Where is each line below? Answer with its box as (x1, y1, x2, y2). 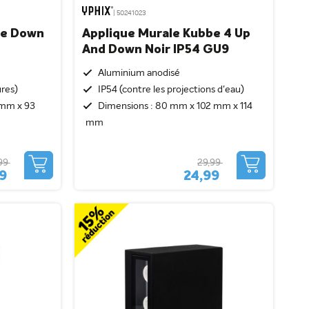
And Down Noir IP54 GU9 (81, 43, 229, 56)
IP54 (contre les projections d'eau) (97, 84, 244, 94)
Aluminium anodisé (97, 68, 180, 78)
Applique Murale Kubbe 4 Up (81, 27, 250, 40)
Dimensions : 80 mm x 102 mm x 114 (97, 101, 252, 111)
